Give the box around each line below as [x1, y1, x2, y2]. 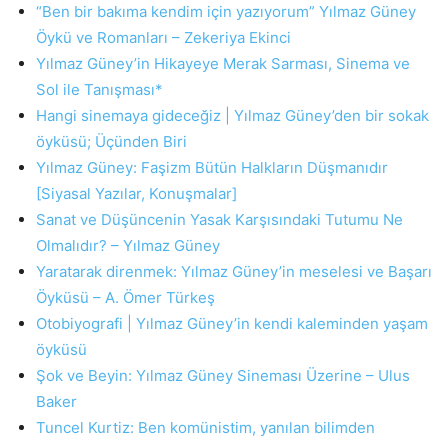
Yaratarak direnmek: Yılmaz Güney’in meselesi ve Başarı [36, 262, 432, 281]
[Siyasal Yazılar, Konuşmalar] [36, 184, 237, 203]
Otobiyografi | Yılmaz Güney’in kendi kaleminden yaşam [36, 314, 428, 333]
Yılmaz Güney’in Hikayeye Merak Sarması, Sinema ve [36, 54, 410, 73]
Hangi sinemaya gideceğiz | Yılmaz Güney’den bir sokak [36, 106, 429, 125]
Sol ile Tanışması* [36, 80, 163, 99]
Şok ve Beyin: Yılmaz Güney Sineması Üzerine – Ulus [36, 366, 410, 385]
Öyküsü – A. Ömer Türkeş [36, 288, 215, 307]
